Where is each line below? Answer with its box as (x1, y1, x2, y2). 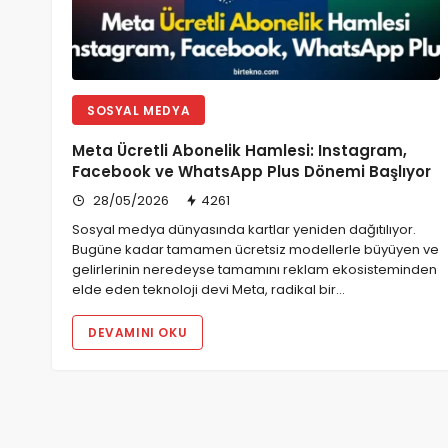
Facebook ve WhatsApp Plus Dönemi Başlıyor (72, 161, 431, 183)
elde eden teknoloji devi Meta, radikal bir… (72, 280, 345, 300)
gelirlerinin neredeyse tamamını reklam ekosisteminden (72, 260, 437, 280)
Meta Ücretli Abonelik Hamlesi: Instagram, (72, 140, 407, 162)
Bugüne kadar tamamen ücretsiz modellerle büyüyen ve (72, 240, 439, 260)
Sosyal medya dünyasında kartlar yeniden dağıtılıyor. (72, 220, 416, 240)
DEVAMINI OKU (88, 324, 188, 342)
